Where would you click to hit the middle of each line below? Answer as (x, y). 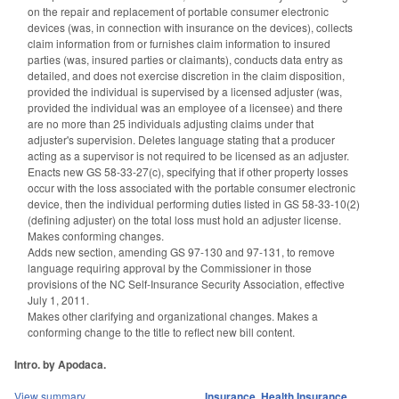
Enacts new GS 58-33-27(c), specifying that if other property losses (188, 171)
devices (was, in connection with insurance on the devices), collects (190, 27)
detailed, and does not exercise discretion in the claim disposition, (186, 75)
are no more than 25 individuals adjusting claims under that (171, 123)
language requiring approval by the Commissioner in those (170, 267)
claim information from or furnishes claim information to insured (179, 43)
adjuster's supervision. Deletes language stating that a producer (181, 139)
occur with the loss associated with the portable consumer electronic (191, 187)
